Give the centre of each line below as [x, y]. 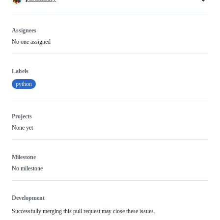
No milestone [27, 169]
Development [28, 198]
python [24, 84]
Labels [20, 71]
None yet [22, 128]
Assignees [24, 31]
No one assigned [31, 42]
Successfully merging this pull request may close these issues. [83, 211]
